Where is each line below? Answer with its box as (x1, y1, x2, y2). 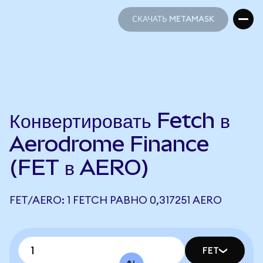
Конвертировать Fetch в (9, 108, 230, 133)
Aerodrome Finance (9, 131, 209, 156)
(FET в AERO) (9, 155, 149, 180)
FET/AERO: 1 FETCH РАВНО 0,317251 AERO (9, 195, 222, 205)
